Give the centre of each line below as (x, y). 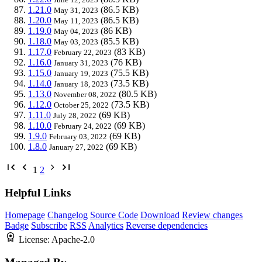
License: (35, 240)
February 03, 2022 (78, 136)
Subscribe (49, 226)
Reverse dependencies (167, 226)
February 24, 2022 (83, 126)
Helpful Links (38, 192)
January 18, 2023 (81, 84)
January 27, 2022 (76, 147)
